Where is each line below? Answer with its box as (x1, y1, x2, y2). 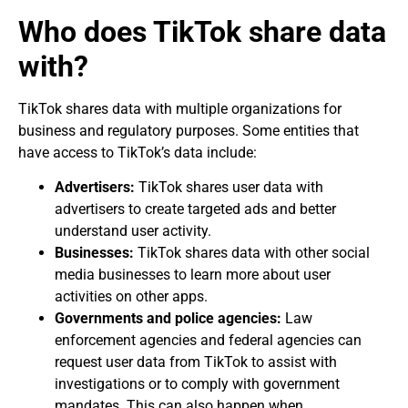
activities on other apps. (55, 288, 208, 306)
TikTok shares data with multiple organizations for (18, 99, 342, 117)
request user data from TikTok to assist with (55, 353, 337, 372)
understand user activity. (55, 222, 211, 240)
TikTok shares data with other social (134, 244, 370, 262)
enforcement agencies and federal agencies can (55, 331, 362, 350)
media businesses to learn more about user (55, 266, 331, 284)
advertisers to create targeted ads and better (55, 200, 336, 219)
